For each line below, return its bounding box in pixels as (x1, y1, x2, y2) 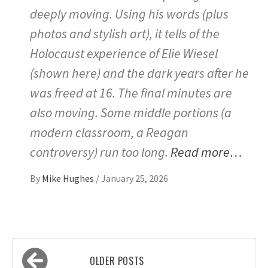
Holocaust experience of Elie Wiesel (30, 45, 218, 62)
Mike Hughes (42, 172, 96, 185)
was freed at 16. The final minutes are (30, 84, 232, 102)
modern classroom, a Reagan (30, 124, 188, 141)
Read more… (170, 144, 242, 161)
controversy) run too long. (30, 144, 170, 161)
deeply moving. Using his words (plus (30, 5, 229, 23)
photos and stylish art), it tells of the (30, 25, 220, 42)
